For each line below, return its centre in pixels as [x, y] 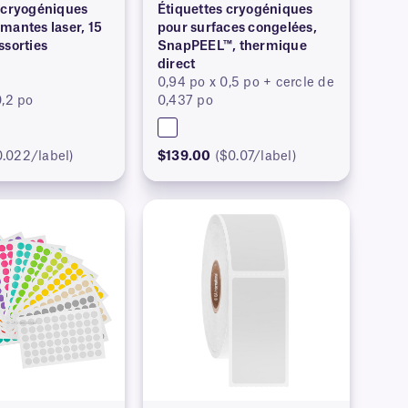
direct [176, 64]
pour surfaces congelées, [237, 28]
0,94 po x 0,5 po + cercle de [245, 82]
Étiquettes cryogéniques [235, 10]
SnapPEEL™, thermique [232, 46]
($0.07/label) [255, 156]
